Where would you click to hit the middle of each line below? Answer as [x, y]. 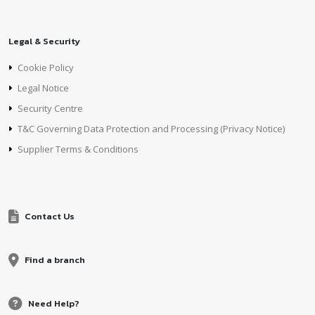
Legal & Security [44, 41]
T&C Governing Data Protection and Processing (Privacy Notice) [151, 129]
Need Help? [54, 303]
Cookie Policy [46, 67]
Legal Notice [43, 88]
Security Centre [50, 108]
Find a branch [55, 260]
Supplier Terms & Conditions [78, 149]
